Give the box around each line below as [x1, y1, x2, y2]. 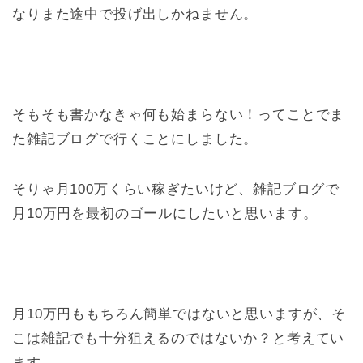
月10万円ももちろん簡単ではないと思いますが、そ [12, 306, 347, 322]
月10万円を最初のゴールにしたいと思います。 [12, 206, 318, 222]
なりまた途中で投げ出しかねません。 [12, 6, 258, 23]
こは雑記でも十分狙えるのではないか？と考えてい [12, 331, 345, 347]
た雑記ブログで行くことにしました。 [12, 131, 258, 147]
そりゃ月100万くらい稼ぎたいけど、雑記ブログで [12, 181, 340, 198]
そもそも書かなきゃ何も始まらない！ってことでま [12, 107, 345, 123]
